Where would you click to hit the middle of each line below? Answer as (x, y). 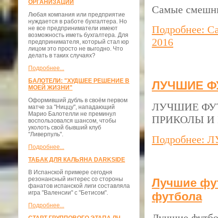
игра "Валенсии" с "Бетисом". (68, 193)
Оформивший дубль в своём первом (78, 100)
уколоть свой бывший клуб (65, 127)
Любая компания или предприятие (77, 15)
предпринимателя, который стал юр (79, 42)
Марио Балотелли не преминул (72, 114)
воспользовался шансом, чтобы (72, 121)
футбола (177, 196)
